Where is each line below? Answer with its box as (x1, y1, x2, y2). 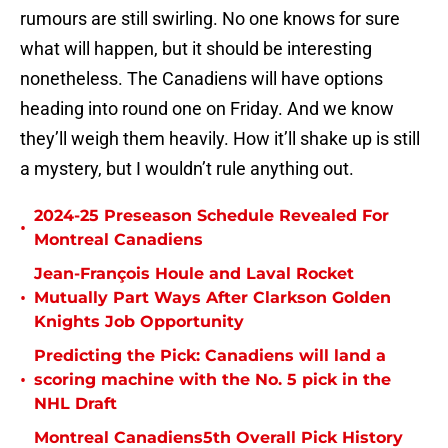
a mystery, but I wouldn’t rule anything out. (20, 158, 354, 180)
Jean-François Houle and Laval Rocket (34, 264, 354, 284)
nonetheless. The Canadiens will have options (20, 68, 383, 90)
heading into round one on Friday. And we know (20, 98, 394, 120)
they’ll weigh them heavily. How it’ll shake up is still (20, 128, 420, 150)
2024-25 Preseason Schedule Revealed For (34, 206, 389, 226)
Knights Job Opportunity (34, 312, 244, 332)
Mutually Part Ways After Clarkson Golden (34, 288, 391, 308)
